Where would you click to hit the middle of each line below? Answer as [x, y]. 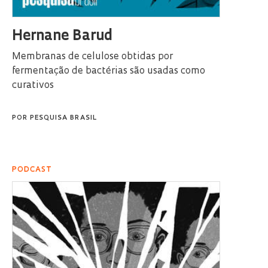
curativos [33, 85]
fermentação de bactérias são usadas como [109, 71]
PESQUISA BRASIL [63, 118]
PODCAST [32, 170]
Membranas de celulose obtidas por [92, 57]
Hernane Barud [62, 36]
